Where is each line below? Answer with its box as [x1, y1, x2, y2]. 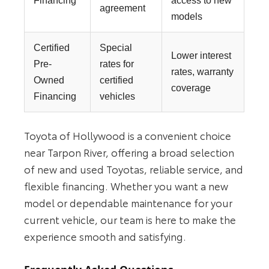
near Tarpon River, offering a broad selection [24, 145, 235, 160]
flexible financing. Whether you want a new [24, 178, 229, 193]
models [171, 11, 203, 22]
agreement [100, 3, 146, 14]
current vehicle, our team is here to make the [24, 212, 237, 227]
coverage [171, 83, 211, 94]
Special [100, 43, 133, 53]
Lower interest [171, 50, 232, 61]
